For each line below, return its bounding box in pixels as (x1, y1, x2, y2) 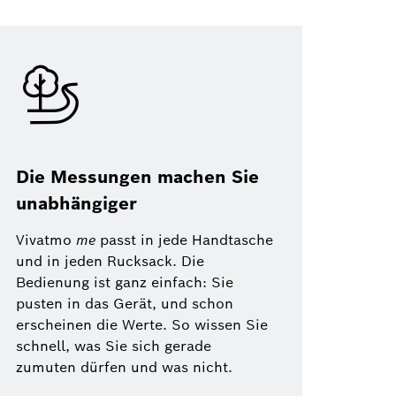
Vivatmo (16, 231, 76, 250)
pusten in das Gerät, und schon (16, 294, 233, 314)
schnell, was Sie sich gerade (16, 337, 211, 356)
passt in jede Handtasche (95, 231, 273, 250)
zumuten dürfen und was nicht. (16, 358, 232, 377)
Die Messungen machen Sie (16, 165, 259, 189)
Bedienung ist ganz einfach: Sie (16, 273, 233, 293)
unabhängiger (16, 192, 137, 216)
